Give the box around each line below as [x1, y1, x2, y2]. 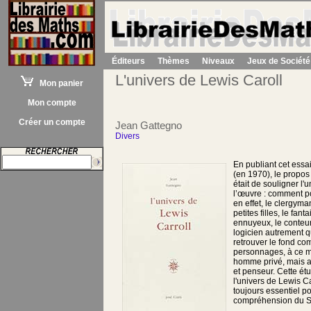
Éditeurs [112, 56, 145, 66]
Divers [115, 131, 140, 141]
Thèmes [158, 56, 190, 66]
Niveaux [202, 56, 235, 66]
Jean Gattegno [115, 119, 182, 131]
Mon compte [27, 98, 76, 108]
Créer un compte [18, 117, 85, 127]
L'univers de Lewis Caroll [115, 72, 283, 89]
